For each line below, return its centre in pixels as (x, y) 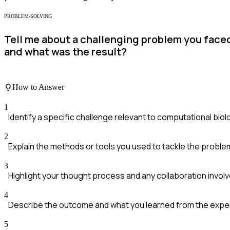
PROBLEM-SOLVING (28, 16)
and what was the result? (65, 52)
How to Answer (38, 87)
